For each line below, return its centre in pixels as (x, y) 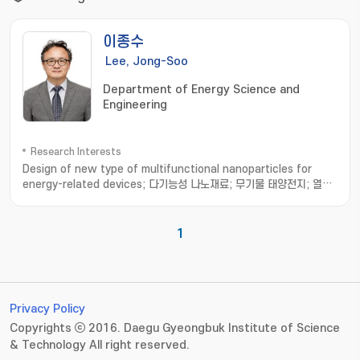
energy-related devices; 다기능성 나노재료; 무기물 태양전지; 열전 (177, 184)
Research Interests (76, 152)
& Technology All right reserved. (100, 345)
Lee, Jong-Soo (147, 61)
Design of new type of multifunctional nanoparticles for (167, 169)
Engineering (135, 105)
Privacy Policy (47, 309)
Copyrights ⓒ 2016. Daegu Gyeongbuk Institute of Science (175, 328)
